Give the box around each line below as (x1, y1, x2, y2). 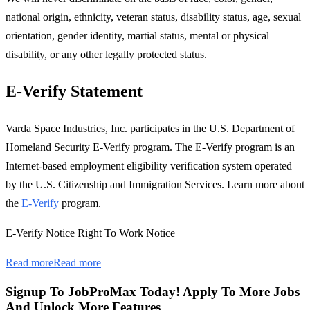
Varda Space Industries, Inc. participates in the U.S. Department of (6, 122, 295, 134)
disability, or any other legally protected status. (6, 48, 207, 60)
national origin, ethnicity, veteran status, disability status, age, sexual (6, 10, 301, 23)
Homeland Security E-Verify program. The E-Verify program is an (6, 140, 295, 153)
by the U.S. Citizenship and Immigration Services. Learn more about (6, 178, 304, 190)
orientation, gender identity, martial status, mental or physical (6, 29, 269, 42)
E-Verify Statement (6, 82, 143, 100)
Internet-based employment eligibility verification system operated (6, 159, 292, 172)
